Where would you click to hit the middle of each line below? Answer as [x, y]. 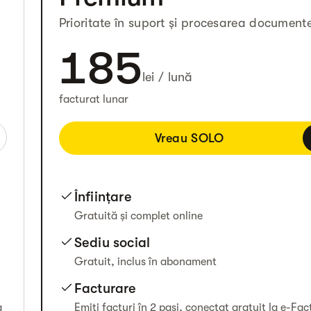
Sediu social [112, 243]
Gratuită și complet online [138, 216]
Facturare [105, 288]
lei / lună [167, 77]
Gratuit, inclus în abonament [145, 262]
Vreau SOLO [189, 138]
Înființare [103, 197]
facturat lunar [93, 99]
